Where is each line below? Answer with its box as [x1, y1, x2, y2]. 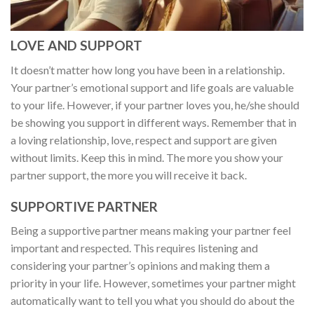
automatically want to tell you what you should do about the [11, 294, 294, 308]
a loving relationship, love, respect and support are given [11, 132, 277, 146]
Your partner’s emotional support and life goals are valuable [11, 80, 294, 94]
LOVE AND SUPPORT [11, 37, 142, 54]
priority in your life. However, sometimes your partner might [11, 276, 296, 290]
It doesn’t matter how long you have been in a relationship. [11, 62, 285, 76]
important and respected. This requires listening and [11, 241, 258, 255]
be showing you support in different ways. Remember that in [11, 115, 296, 129]
